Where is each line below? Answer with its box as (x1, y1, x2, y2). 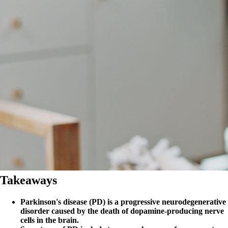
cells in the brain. (20, 216, 79, 225)
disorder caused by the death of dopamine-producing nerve (20, 207, 224, 216)
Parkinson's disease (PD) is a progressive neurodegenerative (20, 197, 226, 207)
